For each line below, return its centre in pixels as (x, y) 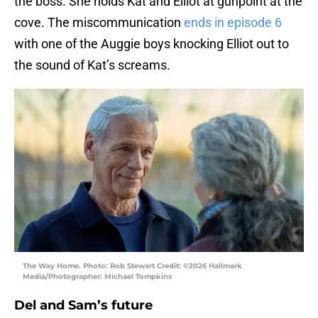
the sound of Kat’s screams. (94, 65)
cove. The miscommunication (98, 23)
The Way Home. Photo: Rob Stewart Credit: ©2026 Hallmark (132, 266)
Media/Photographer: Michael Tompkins (97, 277)
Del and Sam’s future (83, 306)
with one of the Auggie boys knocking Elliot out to (152, 44)
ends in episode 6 (231, 23)
